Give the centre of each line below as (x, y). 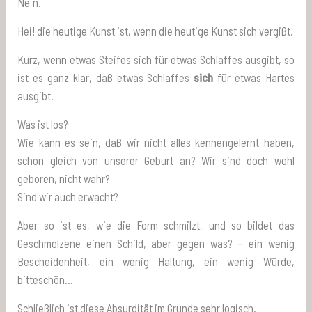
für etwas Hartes (256, 77)
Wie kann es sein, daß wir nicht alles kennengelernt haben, (156, 142)
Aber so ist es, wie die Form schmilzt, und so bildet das (156, 225)
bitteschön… (46, 279)
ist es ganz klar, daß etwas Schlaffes (104, 77)
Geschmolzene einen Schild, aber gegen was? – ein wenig (156, 243)
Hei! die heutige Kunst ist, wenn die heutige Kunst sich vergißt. (156, 31)
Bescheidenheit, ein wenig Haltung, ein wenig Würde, (156, 261)
